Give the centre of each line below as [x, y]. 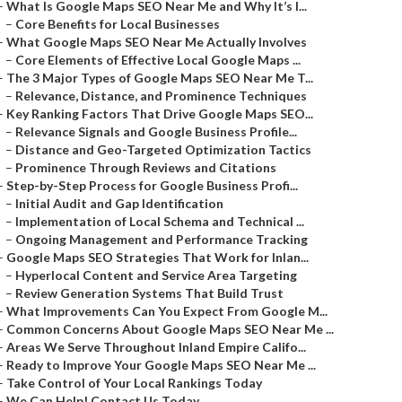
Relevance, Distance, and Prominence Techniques [161, 96]
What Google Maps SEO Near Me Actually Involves [157, 42]
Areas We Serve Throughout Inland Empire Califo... [156, 347]
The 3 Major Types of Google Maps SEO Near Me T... [160, 78]
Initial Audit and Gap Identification [119, 203]
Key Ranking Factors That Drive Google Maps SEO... [160, 114]
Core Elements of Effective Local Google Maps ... [158, 60]
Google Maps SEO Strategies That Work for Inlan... [157, 257]
